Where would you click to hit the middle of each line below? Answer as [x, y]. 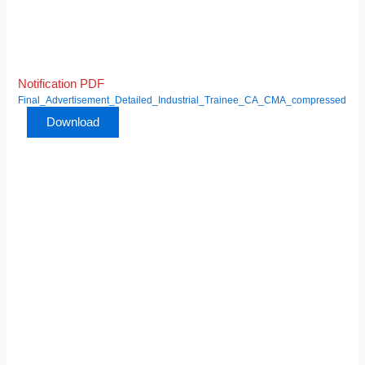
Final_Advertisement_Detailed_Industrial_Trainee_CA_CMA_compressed [182, 100]
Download [73, 123]
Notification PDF [62, 84]
